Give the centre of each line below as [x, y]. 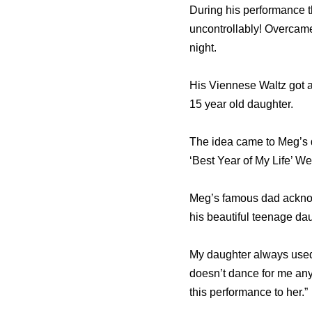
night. [203, 48]
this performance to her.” [249, 292]
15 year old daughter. [241, 104]
